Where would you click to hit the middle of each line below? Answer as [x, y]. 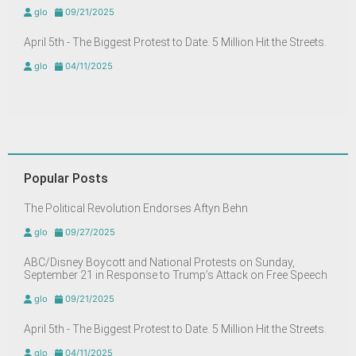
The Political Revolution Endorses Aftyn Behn [136, 209]
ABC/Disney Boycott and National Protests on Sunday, [159, 263]
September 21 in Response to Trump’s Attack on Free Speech [176, 275]
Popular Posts [66, 179]
